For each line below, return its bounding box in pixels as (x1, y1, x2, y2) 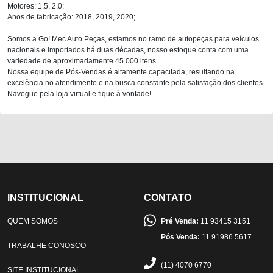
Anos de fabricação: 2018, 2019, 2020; (7, 12, 135, 21)
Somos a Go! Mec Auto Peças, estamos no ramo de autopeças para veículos (7, 34, 259, 43)
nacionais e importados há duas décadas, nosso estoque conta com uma (7, 45, 249, 54)
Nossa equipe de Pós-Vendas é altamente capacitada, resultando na (7, 67, 235, 76)
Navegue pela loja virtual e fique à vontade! (7, 89, 151, 98)
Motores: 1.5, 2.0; (7, 1, 64, 10)
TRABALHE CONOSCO (7, 241, 86, 250)
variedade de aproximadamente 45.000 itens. (7, 56, 158, 65)
